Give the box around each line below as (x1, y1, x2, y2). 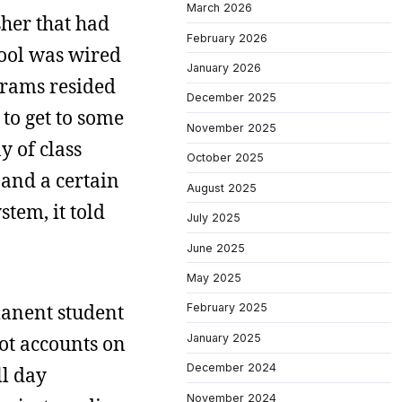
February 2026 (187, 31, 267, 45)
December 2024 (187, 361, 276, 375)
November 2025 (187, 120, 276, 135)
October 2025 (187, 151, 264, 165)
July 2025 (187, 211, 240, 225)
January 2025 (187, 330, 261, 345)
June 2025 (187, 240, 245, 255)
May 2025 (187, 271, 241, 284)
